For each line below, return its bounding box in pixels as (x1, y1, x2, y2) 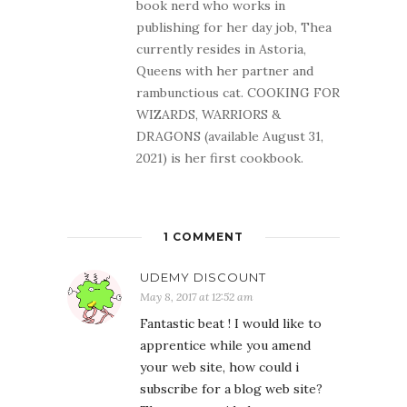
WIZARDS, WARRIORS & (136, 106, 281, 124)
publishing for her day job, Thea (136, 19, 332, 36)
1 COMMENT (164, 230, 243, 244)
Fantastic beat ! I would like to (140, 315, 322, 333)
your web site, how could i (140, 359, 299, 376)
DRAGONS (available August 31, (136, 128, 323, 145)
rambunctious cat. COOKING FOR (136, 84, 340, 102)
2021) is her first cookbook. (136, 150, 303, 167)
